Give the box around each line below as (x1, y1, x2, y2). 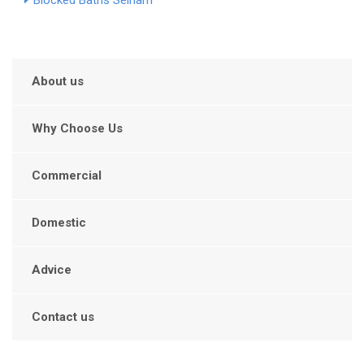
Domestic (32, 215, 86, 231)
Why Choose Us (32, 121, 123, 136)
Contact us (32, 310, 94, 325)
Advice (32, 262, 71, 278)
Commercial (32, 168, 102, 184)
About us (32, 74, 84, 89)
